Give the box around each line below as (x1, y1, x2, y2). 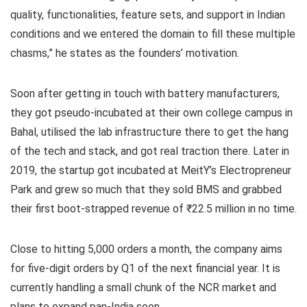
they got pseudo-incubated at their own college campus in (10, 106, 293, 119)
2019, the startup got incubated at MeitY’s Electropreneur (10, 163, 291, 177)
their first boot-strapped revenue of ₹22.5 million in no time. (10, 201, 297, 215)
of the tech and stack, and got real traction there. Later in (10, 144, 289, 158)
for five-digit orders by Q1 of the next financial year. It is (10, 261, 280, 275)
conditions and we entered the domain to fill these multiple (10, 27, 295, 40)
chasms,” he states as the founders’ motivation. (10, 46, 239, 60)
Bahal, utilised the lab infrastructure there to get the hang (10, 125, 288, 138)
